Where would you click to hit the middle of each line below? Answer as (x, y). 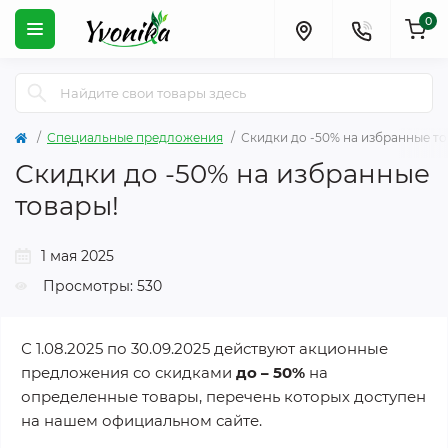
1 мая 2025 (77, 256)
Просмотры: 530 (102, 286)
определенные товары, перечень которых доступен (223, 396)
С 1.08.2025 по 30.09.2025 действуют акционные (204, 348)
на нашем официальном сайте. (141, 420)
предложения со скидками (128, 372)
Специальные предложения (135, 137)
